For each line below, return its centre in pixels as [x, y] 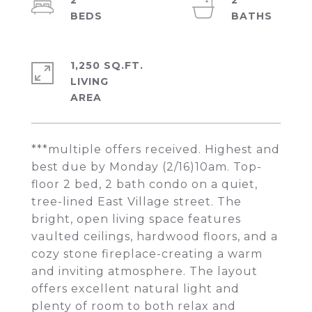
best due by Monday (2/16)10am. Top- [147, 167]
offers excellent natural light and [135, 289]
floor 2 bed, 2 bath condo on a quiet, [145, 184]
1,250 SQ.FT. [107, 65]
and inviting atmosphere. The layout [145, 271]
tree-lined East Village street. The [136, 202]
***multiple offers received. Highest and [156, 149]
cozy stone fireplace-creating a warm [147, 254]
